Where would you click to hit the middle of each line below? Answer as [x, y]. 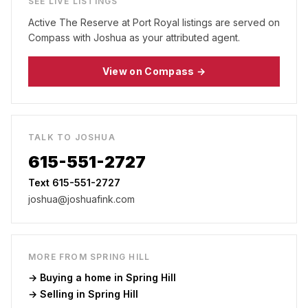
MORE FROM [59, 257]
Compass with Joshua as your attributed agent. [134, 37]
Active [44, 22]
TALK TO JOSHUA [72, 137]
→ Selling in [58, 294]
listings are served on [230, 22]
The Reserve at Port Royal [119, 22]
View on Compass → [154, 71]
